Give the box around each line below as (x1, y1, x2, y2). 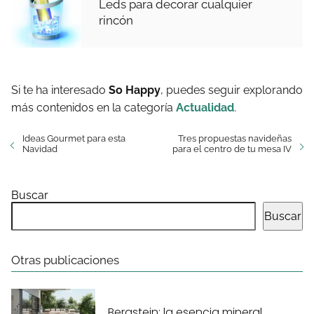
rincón (99, 13, 133, 27)
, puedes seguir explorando (161, 83, 303, 97)
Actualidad (176, 101, 234, 114)
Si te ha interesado (11, 83, 109, 97)
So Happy (109, 83, 161, 97)
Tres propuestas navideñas (178, 133, 292, 144)
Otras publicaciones (11, 253, 119, 267)
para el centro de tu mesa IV (172, 144, 292, 154)
